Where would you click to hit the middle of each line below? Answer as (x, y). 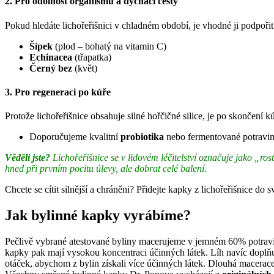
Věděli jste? (28, 158)
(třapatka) (92, 57)
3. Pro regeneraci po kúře (58, 92)
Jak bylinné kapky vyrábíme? (98, 216)
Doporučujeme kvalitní (75, 137)
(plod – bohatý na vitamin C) (109, 46)
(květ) (85, 68)
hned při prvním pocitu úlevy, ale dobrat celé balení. (106, 169)
